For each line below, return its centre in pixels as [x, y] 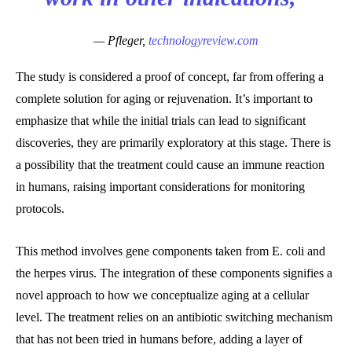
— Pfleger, [121, 41]
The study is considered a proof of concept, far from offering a [170, 77]
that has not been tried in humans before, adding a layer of [159, 339]
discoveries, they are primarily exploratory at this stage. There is [173, 143]
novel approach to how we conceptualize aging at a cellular [162, 295]
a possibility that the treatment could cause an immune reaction [170, 165]
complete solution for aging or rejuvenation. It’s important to [164, 99]
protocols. [40, 209]
